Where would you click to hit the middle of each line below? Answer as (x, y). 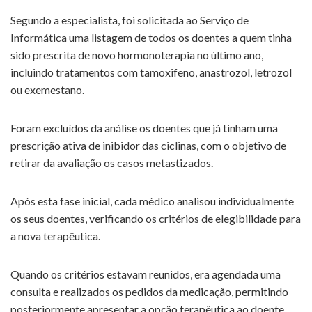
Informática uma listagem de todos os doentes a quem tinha (151, 38)
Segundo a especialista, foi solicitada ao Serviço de (130, 20)
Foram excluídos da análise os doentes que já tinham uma (144, 128)
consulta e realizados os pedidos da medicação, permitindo (149, 292)
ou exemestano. (47, 90)
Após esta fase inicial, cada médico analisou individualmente (152, 201)
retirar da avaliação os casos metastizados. (112, 163)
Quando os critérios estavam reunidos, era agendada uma (146, 274)
